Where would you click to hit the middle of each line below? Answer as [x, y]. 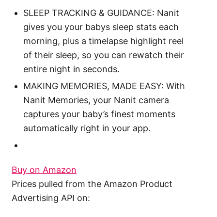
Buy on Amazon [44, 170]
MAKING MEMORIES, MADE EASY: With [104, 86]
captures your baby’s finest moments [99, 114]
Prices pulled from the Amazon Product [92, 184]
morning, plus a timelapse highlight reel [103, 41]
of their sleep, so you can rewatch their [104, 55]
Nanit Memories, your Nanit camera [96, 100]
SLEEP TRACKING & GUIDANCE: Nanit [101, 13]
